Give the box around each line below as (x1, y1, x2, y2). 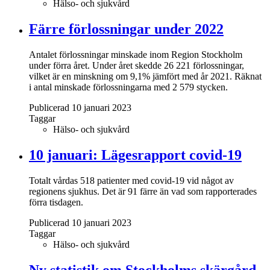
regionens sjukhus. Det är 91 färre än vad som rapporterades (29, 186, 257, 196)
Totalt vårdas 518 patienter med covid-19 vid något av (29, 175, 234, 186)
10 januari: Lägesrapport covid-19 (29, 146, 242, 163)
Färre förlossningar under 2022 (29, 20, 224, 37)
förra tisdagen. (29, 196, 83, 207)
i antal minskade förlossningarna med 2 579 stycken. (29, 81, 228, 92)
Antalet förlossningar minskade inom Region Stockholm (29, 49, 242, 60)
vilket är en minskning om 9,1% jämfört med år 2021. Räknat (29, 71, 262, 81)
